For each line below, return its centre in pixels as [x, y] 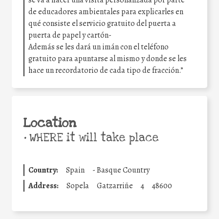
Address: [44, 186]
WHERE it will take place [92, 138]
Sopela [78, 186]
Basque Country [123, 170]
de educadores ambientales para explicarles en [106, 11]
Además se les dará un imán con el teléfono [99, 47]
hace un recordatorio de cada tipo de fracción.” [106, 70]
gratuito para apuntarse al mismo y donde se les [108, 58]
